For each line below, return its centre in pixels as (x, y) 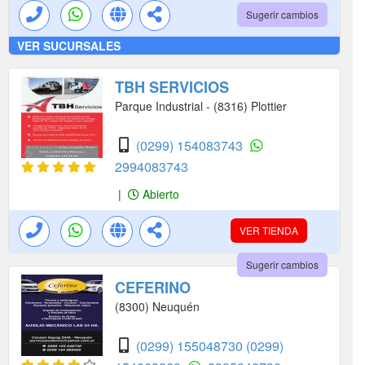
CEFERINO (153, 288)
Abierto (159, 194)
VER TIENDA (269, 231)
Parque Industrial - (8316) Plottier (201, 106)
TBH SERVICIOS (172, 88)
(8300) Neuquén (157, 307)
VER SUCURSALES (69, 46)
